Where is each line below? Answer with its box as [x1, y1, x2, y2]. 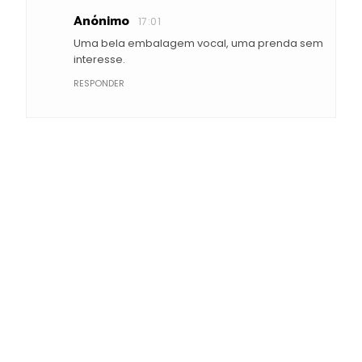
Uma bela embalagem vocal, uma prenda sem [74, 35, 323, 51]
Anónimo [74, 10, 129, 32]
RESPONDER [74, 76, 124, 90]
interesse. [74, 51, 125, 67]
